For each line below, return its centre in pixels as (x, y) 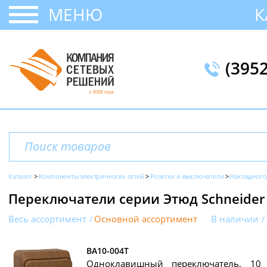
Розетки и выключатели (187, 176)
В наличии (235, 219)
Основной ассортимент (146, 219)
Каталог (21, 176)
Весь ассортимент (47, 219)
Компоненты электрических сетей (91, 176)
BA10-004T (108, 251)
